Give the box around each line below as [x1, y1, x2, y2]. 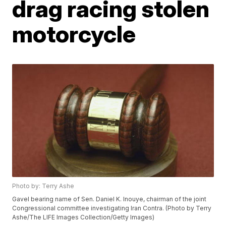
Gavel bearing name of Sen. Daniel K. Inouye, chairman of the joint [12, 195, 207, 203]
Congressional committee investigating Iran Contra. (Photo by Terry [12, 204, 212, 212]
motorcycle [12, 20, 136, 48]
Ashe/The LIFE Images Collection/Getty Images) [12, 213, 155, 221]
